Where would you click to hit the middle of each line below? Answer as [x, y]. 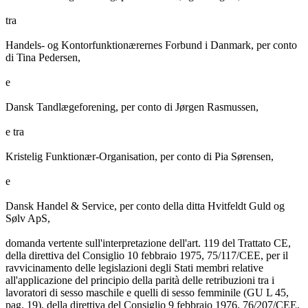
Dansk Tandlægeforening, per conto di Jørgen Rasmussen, [132, 107]
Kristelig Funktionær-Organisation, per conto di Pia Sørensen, [140, 157]
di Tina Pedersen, [43, 58]
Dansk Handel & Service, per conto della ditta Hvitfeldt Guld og [145, 206]
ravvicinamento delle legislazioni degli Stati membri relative [134, 268]
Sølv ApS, [28, 219]
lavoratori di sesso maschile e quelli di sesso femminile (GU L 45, [147, 293]
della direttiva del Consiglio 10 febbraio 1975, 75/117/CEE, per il [147, 256]
